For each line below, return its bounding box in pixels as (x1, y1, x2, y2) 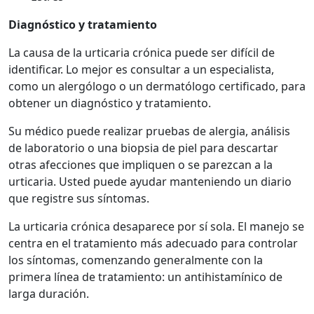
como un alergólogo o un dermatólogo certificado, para (8, 78, 306, 94)
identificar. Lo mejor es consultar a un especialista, (8, 61, 274, 77)
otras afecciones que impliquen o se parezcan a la (8, 156, 273, 172)
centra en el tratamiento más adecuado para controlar (8, 235, 298, 251)
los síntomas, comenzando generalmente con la (8, 252, 263, 268)
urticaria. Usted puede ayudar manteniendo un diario (8, 173, 292, 189)
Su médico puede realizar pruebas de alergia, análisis (8, 123, 290, 139)
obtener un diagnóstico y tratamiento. (8, 95, 211, 111)
